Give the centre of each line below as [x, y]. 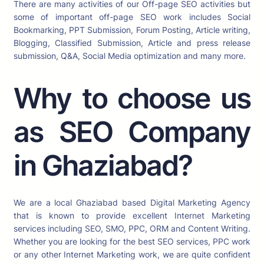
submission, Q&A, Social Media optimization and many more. [130, 56]
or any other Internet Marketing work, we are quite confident [132, 255]
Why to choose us [132, 98]
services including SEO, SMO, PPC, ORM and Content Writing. [132, 229]
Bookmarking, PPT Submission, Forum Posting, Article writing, [132, 30]
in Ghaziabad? [103, 166]
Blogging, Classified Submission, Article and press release [132, 43]
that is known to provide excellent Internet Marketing [132, 216]
